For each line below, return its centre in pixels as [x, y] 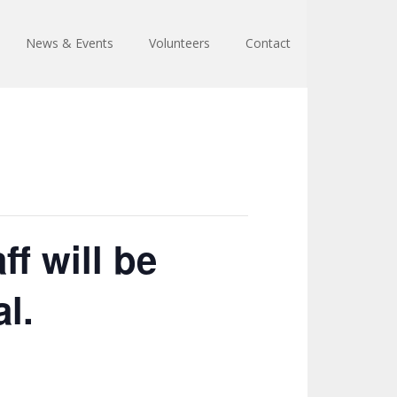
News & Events [70, 43]
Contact [268, 43]
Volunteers [179, 43]
